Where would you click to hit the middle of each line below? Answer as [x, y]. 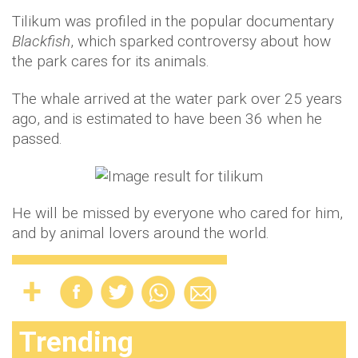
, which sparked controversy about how [201, 41]
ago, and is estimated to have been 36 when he [167, 118]
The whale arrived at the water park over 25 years [177, 98]
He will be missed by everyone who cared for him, [177, 213]
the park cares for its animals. [111, 61]
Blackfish [41, 41]
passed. [37, 138]
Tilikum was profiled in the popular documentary [173, 21]
